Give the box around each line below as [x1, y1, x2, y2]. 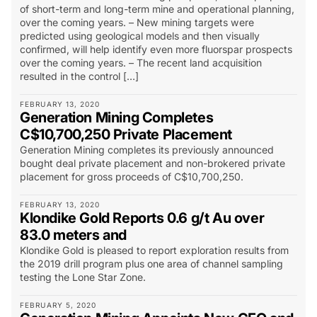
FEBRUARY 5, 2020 [20, 301, 97, 309]
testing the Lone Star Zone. [20, 271, 146, 283]
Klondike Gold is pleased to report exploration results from [20, 244, 289, 256]
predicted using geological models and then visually [20, 30, 260, 42]
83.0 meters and [20, 226, 127, 243]
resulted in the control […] [20, 70, 139, 82]
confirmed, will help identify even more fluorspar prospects [20, 43, 292, 55]
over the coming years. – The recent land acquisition [20, 57, 262, 69]
